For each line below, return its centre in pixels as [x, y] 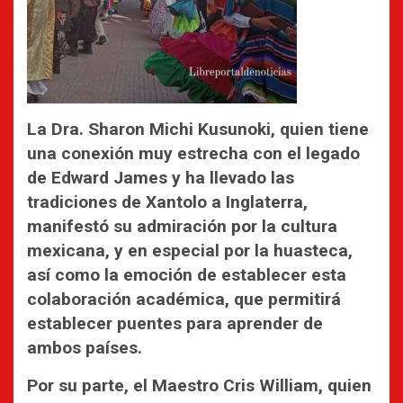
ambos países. [85, 347]
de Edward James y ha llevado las [161, 177]
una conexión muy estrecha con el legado [193, 153]
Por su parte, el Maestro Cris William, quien [199, 385]
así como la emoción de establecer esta [187, 274]
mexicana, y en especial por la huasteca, [190, 250]
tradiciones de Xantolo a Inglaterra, [167, 201]
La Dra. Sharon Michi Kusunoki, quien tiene [198, 129]
